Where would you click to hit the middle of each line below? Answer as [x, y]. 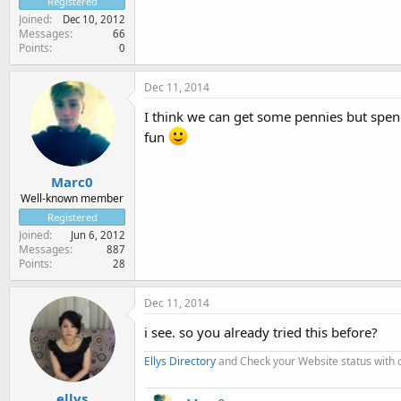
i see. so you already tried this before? [261, 332]
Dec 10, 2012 [94, 19]
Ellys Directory [180, 361]
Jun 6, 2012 [98, 235]
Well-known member [72, 198]
